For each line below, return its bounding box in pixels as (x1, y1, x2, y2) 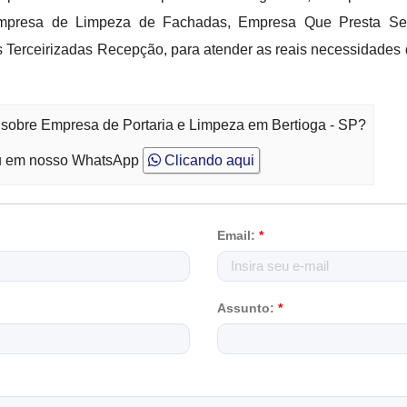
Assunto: (217, 301, 278, 315)
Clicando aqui (161, 153, 255, 168)
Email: (217, 228, 259, 243)
